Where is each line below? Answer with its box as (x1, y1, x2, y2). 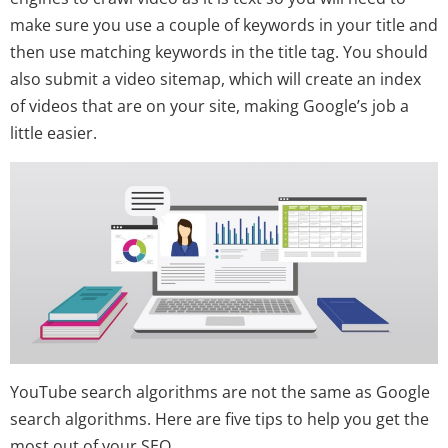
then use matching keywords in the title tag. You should (10, 41, 428, 64)
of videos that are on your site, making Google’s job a (10, 95, 409, 118)
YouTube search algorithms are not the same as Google (10, 380, 430, 403)
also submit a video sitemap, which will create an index (10, 68, 421, 91)
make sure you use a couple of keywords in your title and (10, 14, 438, 37)
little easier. (10, 122, 97, 145)
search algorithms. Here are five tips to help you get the (10, 407, 429, 430)
